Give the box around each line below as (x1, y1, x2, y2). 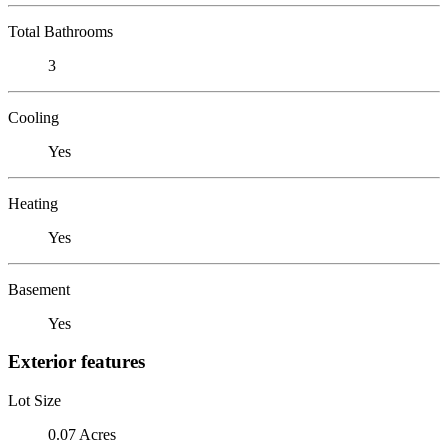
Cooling (8, 108, 59, 126)
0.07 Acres (48, 425, 116, 443)
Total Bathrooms (8, 22, 113, 40)
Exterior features (8, 351, 145, 373)
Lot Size (8, 391, 61, 409)
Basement (8, 280, 70, 298)
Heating (8, 194, 58, 212)
